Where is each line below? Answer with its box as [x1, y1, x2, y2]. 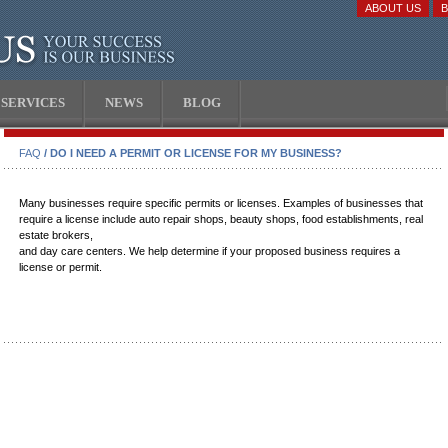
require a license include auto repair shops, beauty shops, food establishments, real [19, 213, 423, 225]
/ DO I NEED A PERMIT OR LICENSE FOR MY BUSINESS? [41, 147, 342, 159]
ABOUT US [365, 2, 421, 14]
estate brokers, [19, 229, 93, 241]
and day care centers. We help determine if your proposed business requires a [19, 245, 400, 257]
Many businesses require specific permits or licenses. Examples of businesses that [19, 197, 423, 209]
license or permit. [19, 261, 102, 273]
